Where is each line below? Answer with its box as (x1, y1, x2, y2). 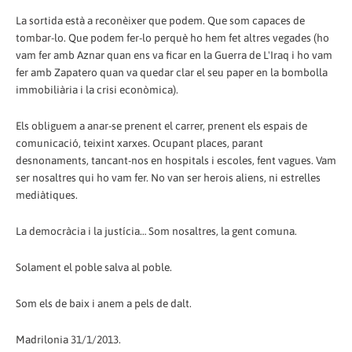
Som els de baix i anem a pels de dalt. (16, 297, 192, 310)
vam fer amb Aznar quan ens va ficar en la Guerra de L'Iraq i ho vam (16, 49, 332, 62)
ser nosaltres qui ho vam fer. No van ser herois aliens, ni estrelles (16, 171, 321, 185)
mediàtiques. (16, 189, 78, 202)
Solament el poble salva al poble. (16, 261, 172, 274)
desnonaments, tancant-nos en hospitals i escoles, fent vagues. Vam (16, 154, 336, 167)
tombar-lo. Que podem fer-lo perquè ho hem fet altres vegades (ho (16, 31, 329, 45)
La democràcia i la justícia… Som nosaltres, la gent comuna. (16, 225, 297, 238)
